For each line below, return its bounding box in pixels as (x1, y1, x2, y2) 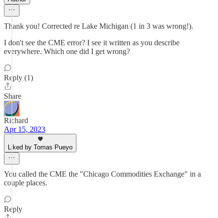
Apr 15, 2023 (4, 125, 45, 133)
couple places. (4, 179, 47, 187)
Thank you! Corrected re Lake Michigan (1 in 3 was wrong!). (4, 22, 193, 30)
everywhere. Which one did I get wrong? (4, 47, 130, 55)
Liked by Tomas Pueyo (8, 144, 73, 151)
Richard (4, 116, 28, 125)
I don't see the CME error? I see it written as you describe (4, 38, 180, 47)
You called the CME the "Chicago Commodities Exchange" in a (4, 170, 201, 178)
